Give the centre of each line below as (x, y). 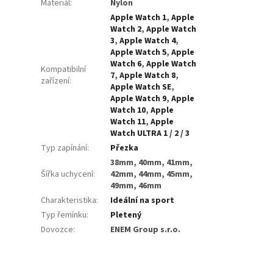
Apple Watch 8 (148, 75)
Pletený (126, 215)
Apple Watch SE (141, 87)
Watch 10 (128, 110)
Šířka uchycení (67, 174)
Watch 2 (126, 29)
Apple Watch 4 (148, 41)
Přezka (125, 148)
